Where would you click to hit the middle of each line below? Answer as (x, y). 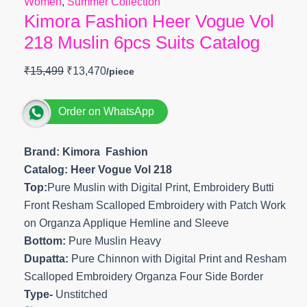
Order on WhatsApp (106, 111)
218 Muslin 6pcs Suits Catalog (142, 42)
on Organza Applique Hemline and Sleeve (126, 223)
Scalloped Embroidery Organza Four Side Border (143, 277)
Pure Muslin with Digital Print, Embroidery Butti (160, 187)
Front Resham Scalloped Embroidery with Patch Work (155, 205)
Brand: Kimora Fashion (86, 152)
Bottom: (45, 241)
